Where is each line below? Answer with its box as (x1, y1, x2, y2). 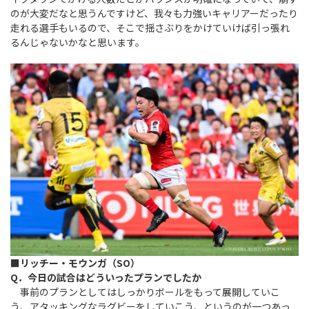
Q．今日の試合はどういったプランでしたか (10, 270, 201, 284)
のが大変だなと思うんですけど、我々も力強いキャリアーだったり (10, 6, 298, 20)
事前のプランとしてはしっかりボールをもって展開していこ (10, 284, 280, 299)
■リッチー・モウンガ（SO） (10, 255, 140, 270)
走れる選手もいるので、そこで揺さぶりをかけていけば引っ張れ (10, 20, 290, 34)
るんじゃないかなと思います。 (10, 34, 145, 49)
